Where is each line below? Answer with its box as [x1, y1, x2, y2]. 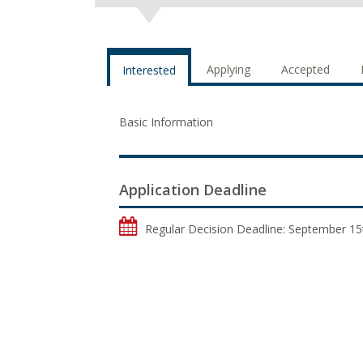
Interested [122, 62, 176, 78]
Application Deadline [119, 180, 267, 199]
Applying [207, 62, 250, 77]
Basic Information [119, 114, 213, 130]
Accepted [281, 62, 330, 77]
